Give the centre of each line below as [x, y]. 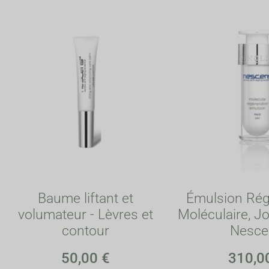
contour [86, 231]
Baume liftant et [86, 198]
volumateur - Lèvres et [86, 214]
